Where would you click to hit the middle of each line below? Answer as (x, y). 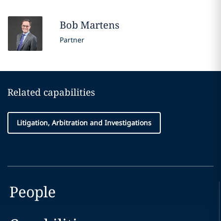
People (32, 191)
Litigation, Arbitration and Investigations (84, 122)
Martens (100, 25)
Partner (72, 40)
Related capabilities (51, 92)
